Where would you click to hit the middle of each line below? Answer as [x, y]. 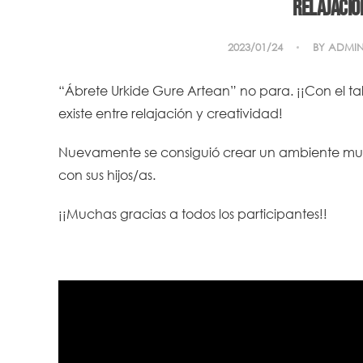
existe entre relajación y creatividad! [171, 113]
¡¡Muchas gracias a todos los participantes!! [193, 214]
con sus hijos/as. [107, 175]
